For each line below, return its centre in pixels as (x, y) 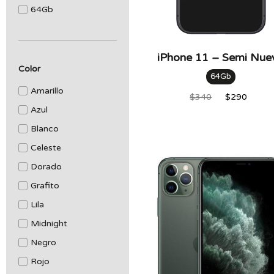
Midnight (49, 224)
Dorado (46, 167)
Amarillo (47, 91)
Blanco (45, 129)
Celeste (46, 148)
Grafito (45, 186)
